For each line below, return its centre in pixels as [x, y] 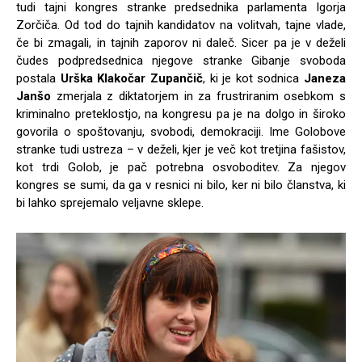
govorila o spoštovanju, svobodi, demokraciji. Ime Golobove [181, 131]
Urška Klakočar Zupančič [131, 78]
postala [38, 78]
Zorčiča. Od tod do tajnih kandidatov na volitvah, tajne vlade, [181, 25]
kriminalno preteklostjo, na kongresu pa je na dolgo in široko [181, 114]
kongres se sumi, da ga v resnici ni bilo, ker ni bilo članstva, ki [181, 185]
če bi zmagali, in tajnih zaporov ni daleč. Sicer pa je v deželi [181, 42]
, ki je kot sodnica [253, 78]
